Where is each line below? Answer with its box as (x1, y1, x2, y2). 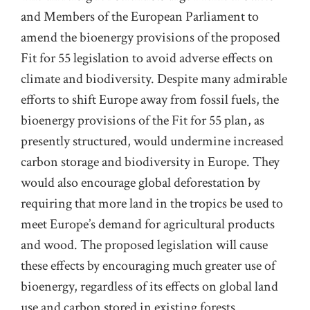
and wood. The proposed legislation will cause (21, 235, 268, 254)
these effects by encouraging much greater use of (21, 256, 275, 275)
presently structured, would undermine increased (21, 131, 284, 150)
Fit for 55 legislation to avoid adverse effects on (21, 48, 273, 67)
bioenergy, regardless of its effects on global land (21, 277, 278, 295)
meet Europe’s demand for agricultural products (21, 215, 275, 233)
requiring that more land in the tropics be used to (21, 194, 283, 212)
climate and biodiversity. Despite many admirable (21, 69, 287, 88)
